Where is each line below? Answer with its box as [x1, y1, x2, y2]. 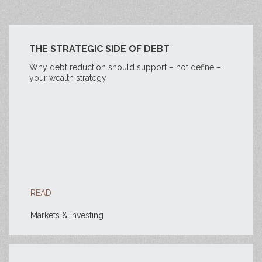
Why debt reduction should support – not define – [29, 63, 221, 72]
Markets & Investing [30, 211, 104, 220]
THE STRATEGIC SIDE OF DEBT [29, 43, 170, 54]
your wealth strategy [29, 73, 106, 82]
